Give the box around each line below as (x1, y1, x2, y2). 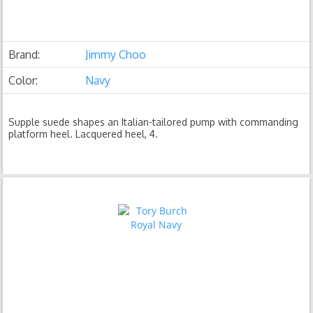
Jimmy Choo (85, 48, 147, 61)
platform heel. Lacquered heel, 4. (8, 128, 159, 140)
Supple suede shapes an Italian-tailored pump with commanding (8, 116, 299, 128)
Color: (8, 73, 38, 87)
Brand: (8, 48, 41, 61)
